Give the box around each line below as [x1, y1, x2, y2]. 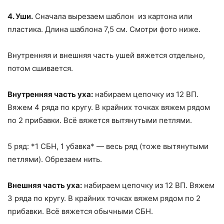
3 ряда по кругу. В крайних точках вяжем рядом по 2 [7, 193, 200, 203]
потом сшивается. [7, 63, 73, 73]
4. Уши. [7, 11, 33, 21]
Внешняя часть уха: [7, 180, 82, 190]
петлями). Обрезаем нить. [7, 154, 102, 164]
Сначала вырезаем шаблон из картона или [33, 11, 192, 21]
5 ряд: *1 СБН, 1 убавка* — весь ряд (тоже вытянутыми [7, 141, 208, 151]
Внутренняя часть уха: [7, 89, 93, 99]
